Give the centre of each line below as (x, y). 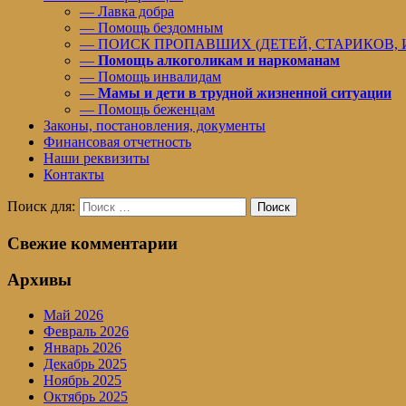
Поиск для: (41, 206)
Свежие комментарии (92, 243)
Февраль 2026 (86, 332)
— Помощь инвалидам (150, 76)
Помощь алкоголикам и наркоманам (219, 60)
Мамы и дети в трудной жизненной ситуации (245, 92)
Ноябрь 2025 (82, 381)
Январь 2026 (82, 348)
